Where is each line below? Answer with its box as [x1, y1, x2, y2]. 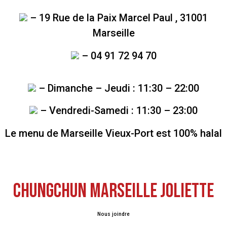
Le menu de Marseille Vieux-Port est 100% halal [5, 127, 222, 139]
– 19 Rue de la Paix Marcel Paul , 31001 [27, 12, 208, 24]
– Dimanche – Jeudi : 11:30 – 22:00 [36, 82, 199, 94]
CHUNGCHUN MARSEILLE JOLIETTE [13, 179, 214, 203]
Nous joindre [97, 211, 130, 217]
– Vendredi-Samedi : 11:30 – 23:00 [37, 104, 198, 117]
